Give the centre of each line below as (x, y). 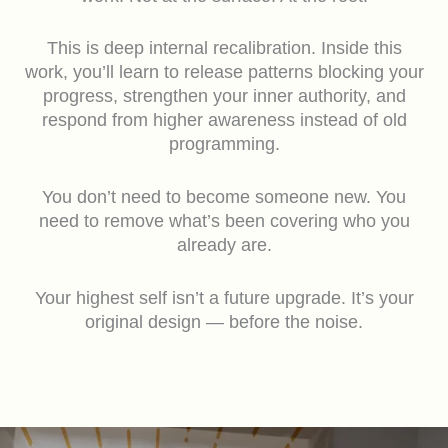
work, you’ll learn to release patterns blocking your (224, 72)
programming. (224, 144)
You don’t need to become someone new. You (224, 197)
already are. (224, 245)
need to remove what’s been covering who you (224, 221)
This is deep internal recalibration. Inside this (224, 48)
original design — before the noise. (224, 322)
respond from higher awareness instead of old (224, 120)
